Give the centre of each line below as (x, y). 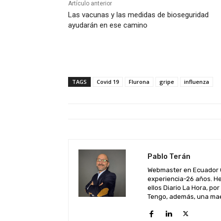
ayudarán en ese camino (108, 25)
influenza (197, 81)
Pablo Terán (169, 156)
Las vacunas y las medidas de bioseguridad (138, 15)
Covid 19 (108, 81)
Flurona (139, 81)
